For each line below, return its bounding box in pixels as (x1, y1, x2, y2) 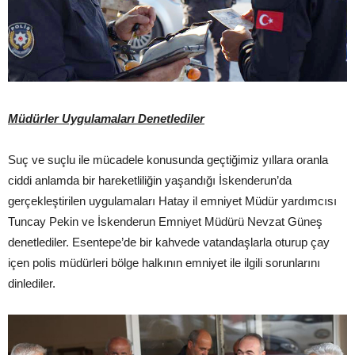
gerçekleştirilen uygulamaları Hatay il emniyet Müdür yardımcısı (8, 194, 337, 208)
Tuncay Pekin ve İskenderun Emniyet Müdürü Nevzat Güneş (8, 215, 323, 229)
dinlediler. (8, 277, 55, 291)
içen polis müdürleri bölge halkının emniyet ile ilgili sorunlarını (8, 256, 320, 270)
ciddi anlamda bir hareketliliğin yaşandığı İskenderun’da (8, 174, 292, 188)
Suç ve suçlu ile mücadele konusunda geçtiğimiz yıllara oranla (8, 153, 328, 167)
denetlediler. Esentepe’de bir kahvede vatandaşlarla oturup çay (8, 235, 330, 250)
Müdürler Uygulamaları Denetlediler (8, 112, 204, 126)
